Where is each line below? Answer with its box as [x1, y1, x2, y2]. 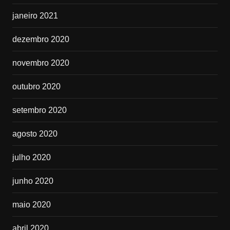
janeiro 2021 [12, 11, 58, 21]
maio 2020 [12, 200, 51, 209]
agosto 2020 [12, 129, 57, 139]
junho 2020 [12, 177, 53, 186]
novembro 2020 [12, 59, 69, 68]
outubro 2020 [12, 82, 61, 91]
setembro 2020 [12, 106, 67, 115]
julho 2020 [12, 153, 51, 162]
